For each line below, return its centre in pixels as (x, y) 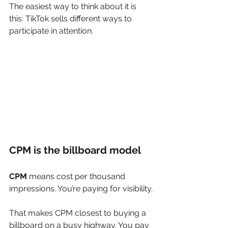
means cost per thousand (77, 176)
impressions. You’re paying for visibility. (81, 188)
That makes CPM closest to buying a (79, 213)
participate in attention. (51, 31)
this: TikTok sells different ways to (72, 19)
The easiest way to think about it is (74, 6)
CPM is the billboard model (75, 150)
